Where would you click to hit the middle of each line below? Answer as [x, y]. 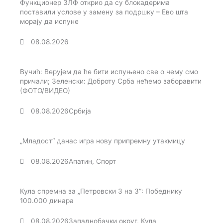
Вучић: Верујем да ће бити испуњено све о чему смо [109, 72]
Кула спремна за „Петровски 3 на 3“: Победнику [101, 191]
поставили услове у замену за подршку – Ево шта [104, 12]
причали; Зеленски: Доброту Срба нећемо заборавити [111, 81]
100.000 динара [47, 201]
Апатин [81, 162]
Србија [80, 111]
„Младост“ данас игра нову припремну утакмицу [103, 141]
